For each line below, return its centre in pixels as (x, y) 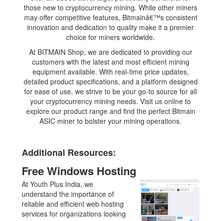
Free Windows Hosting (79, 170)
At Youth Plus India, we (58, 184)
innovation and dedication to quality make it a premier (110, 27)
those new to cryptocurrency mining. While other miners (110, 7)
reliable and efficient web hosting (73, 203)
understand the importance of (68, 194)
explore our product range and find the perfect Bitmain (110, 111)
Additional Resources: (69, 152)
